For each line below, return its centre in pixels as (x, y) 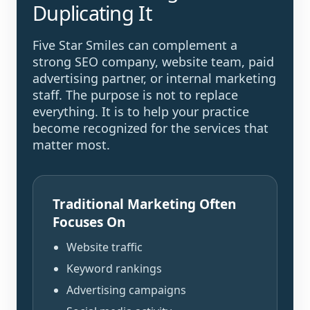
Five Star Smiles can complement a (135, 45)
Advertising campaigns (126, 290)
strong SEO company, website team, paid (153, 62)
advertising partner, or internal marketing (154, 78)
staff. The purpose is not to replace (135, 95)
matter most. (71, 145)
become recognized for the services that (151, 128)
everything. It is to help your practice (141, 111)
